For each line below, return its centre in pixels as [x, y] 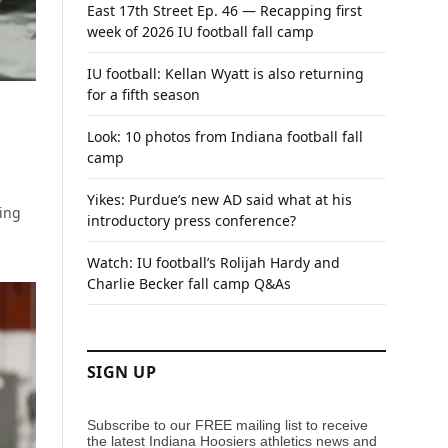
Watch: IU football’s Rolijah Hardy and [213, 262]
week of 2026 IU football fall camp [200, 31]
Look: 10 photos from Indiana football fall [225, 136]
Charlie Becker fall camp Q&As [189, 283]
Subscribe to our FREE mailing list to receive [227, 425]
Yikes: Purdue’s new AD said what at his [219, 199]
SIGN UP [122, 372]
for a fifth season [143, 94]
